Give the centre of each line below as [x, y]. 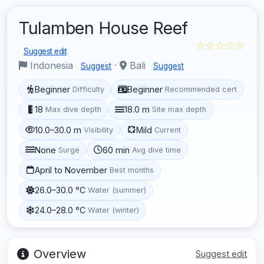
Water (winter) [114, 210]
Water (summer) [117, 190]
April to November [71, 170]
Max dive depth [74, 110]
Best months [132, 170]
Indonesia [52, 65]
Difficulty [89, 90]
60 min [116, 150]
